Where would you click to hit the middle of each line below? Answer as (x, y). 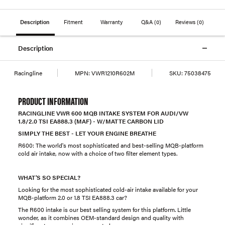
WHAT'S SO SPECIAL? (49, 177)
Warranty (113, 22)
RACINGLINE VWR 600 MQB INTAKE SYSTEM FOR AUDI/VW (103, 113)
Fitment (74, 22)
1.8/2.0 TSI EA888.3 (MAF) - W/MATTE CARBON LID (92, 121)
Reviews (186, 22)
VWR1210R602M (112, 73)
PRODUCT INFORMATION (53, 101)
